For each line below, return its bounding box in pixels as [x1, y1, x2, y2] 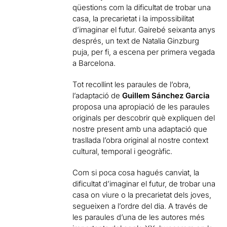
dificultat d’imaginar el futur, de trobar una [72, 179, 216, 188]
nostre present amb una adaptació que [72, 124, 208, 134]
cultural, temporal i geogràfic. [72, 146, 173, 156]
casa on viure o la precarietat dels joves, [72, 190, 212, 200]
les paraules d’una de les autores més [72, 212, 205, 222]
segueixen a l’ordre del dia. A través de [72, 201, 208, 211]
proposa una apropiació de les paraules [72, 102, 210, 111]
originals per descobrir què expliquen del [72, 113, 215, 123]
